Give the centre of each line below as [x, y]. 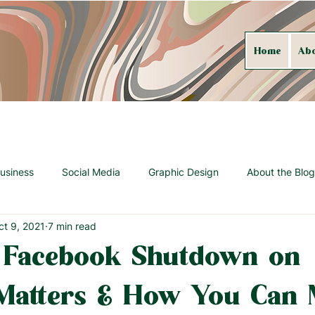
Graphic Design [184, 172]
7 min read [72, 226]
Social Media [91, 172]
